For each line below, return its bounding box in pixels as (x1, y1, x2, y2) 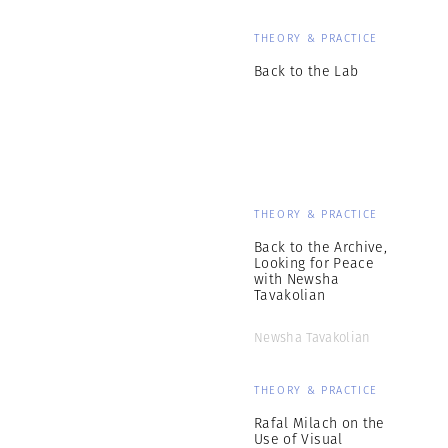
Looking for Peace (254, 253, 374, 273)
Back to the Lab (254, 61, 359, 81)
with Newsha (254, 269, 339, 289)
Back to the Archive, (254, 237, 387, 257)
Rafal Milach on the (254, 413, 385, 433)
